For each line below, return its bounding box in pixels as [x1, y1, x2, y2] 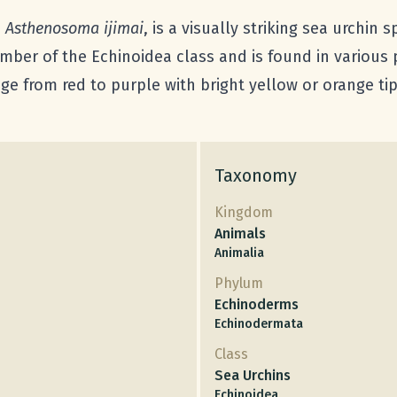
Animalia [214, 245, 264, 261]
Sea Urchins [214, 367, 291, 385]
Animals [214, 225, 266, 243]
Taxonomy [214, 165, 297, 187]
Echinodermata [214, 316, 303, 332]
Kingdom [214, 204, 273, 222]
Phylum [214, 275, 263, 292]
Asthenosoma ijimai [5, 19, 144, 39]
